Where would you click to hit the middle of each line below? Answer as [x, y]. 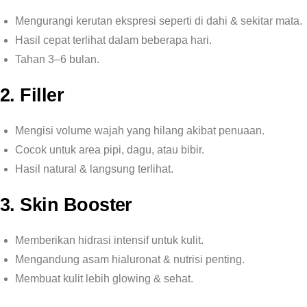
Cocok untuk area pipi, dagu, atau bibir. [110, 150]
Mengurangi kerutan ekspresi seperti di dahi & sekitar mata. [159, 21]
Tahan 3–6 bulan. [57, 59]
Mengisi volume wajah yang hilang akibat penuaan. [140, 131]
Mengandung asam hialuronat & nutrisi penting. [130, 259]
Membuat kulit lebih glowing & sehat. [104, 279]
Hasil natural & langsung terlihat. [94, 169]
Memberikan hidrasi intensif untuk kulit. [109, 240]
